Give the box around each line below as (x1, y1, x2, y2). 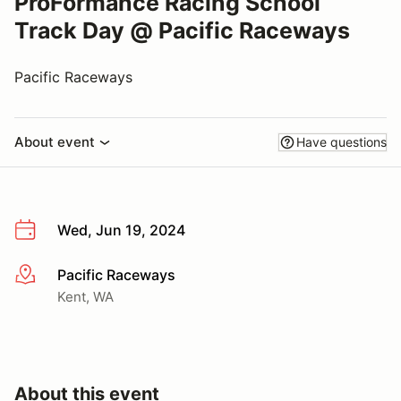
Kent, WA (57, 287, 114, 305)
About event (14, 133, 95, 150)
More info (13, 266, 79, 285)
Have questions (296, 134, 387, 149)
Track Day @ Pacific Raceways (14, 17, 350, 44)
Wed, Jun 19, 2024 (57, 221, 185, 239)
